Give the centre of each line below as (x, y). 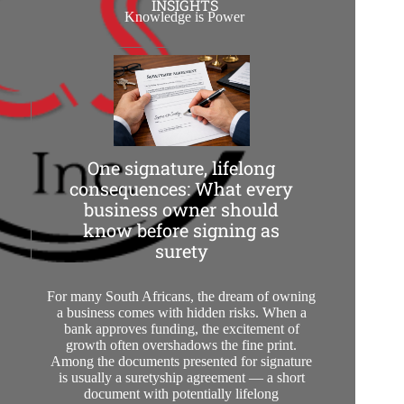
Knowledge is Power (185, 17)
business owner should (182, 210)
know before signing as (182, 230)
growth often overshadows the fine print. (182, 344)
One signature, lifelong (182, 168)
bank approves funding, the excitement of (181, 328)
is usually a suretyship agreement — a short (181, 377)
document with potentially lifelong (182, 393)
